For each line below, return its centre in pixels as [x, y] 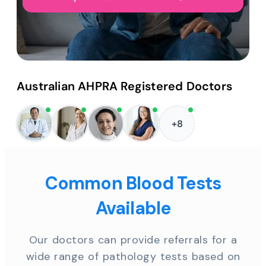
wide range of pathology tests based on [133, 257]
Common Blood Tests [133, 183]
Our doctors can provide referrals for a [133, 240]
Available [133, 208]
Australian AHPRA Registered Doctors [124, 86]
